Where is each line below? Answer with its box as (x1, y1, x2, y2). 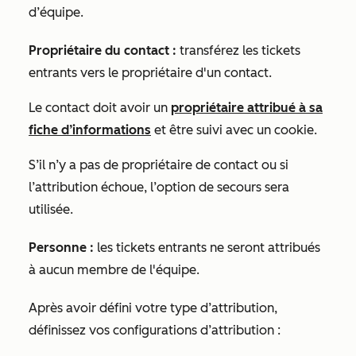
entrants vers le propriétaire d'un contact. (29, 65, 272, 80)
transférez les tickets (180, 43, 300, 58)
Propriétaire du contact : (29, 43, 180, 58)
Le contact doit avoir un (29, 100, 171, 115)
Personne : (29, 240, 97, 255)
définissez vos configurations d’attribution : (29, 323, 281, 338)
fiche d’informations (29, 122, 151, 137)
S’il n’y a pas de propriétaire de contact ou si (29, 157, 288, 172)
